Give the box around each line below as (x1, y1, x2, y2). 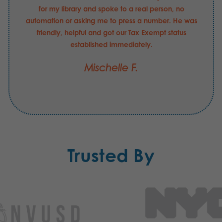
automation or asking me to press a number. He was (25, 16, 197, 25)
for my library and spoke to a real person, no (38, 4, 184, 13)
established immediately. (70, 40, 153, 49)
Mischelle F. (84, 62, 138, 74)
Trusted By (67, 145, 155, 166)
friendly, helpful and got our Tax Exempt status (36, 28, 186, 37)
